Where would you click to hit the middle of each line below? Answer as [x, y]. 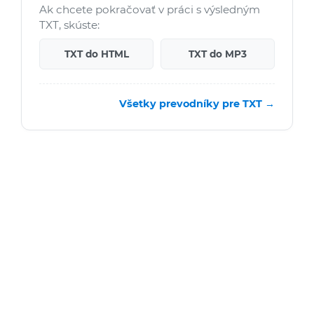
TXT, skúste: [69, 25]
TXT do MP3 [218, 54]
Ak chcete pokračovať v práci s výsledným [150, 10]
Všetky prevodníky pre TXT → [197, 104]
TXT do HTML [96, 54]
